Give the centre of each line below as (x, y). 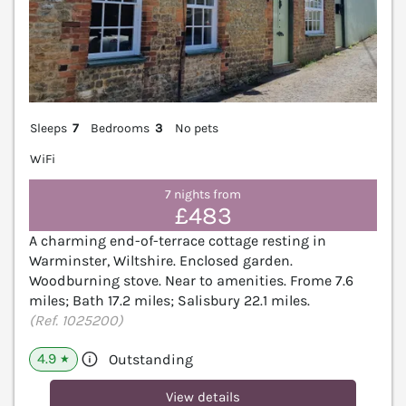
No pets (196, 129)
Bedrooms (121, 129)
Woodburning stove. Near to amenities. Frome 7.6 (191, 281)
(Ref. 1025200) (76, 321)
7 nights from (203, 194)
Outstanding (151, 360)
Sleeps (48, 129)
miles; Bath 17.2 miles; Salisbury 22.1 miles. (169, 301)
